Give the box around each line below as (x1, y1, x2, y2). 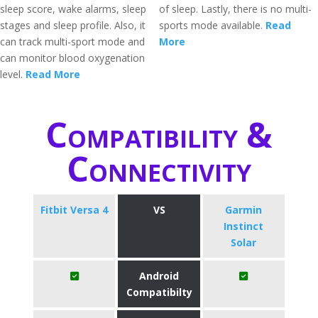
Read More (26, 67, 80, 81)
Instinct (224, 219, 264, 233)
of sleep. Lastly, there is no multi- (159, 2, 312, 16)
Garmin (225, 203, 263, 216)
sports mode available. (159, 18, 265, 32)
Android (139, 269, 179, 283)
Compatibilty (126, 285, 192, 299)
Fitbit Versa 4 (40, 203, 109, 216)
